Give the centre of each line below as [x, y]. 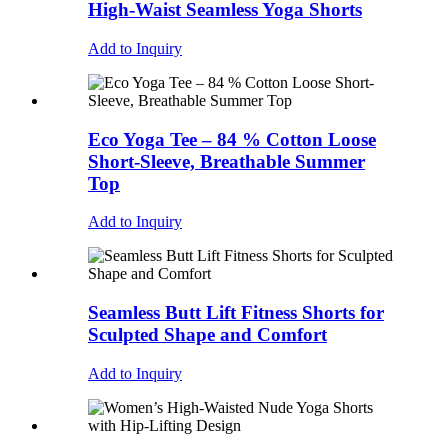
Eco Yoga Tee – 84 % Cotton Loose [232, 139]
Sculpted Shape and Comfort [207, 335]
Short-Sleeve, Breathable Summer [226, 161]
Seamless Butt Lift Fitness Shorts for [236, 313]
